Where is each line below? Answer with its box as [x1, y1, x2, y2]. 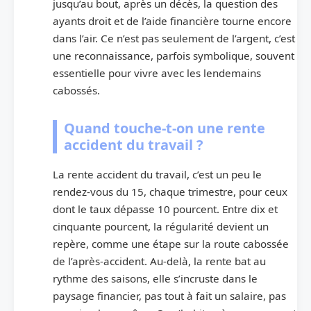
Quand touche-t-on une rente [64, 119, 265, 138]
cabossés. [53, 83, 100, 98]
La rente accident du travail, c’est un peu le [53, 167, 262, 182]
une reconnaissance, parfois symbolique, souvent [53, 49, 294, 63]
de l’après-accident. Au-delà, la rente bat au [53, 254, 266, 269]
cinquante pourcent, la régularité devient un [53, 219, 269, 234]
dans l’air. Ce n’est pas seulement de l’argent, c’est [53, 31, 295, 46]
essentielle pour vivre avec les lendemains [53, 66, 261, 81]
